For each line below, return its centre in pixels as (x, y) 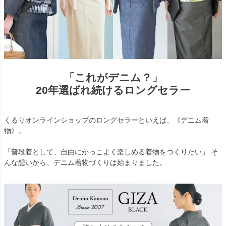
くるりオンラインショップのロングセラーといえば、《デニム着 (106, 120)
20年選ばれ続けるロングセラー (113, 90)
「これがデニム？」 (113, 77)
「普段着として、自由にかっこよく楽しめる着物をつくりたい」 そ (111, 152)
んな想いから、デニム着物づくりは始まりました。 (85, 163)
